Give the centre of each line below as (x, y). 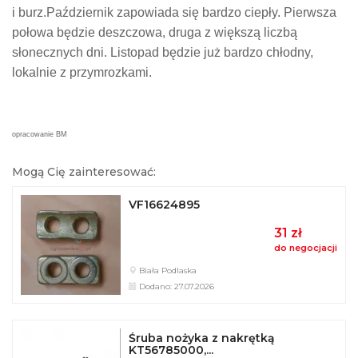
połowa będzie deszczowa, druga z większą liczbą (155, 33)
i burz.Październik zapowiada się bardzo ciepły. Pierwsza (174, 13)
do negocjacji (305, 248)
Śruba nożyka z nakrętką (202, 338)
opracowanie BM (40, 135)
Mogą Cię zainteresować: (84, 172)
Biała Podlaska (167, 271)
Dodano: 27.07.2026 (176, 287)
